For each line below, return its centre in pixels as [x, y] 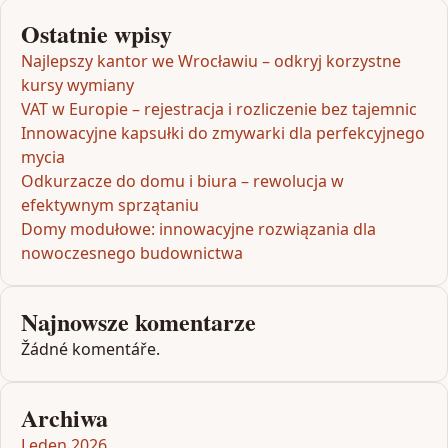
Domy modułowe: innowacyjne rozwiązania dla [198, 229]
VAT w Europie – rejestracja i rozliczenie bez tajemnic [219, 109]
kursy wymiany [77, 85]
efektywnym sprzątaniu [110, 205]
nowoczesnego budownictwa [132, 253]
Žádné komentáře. [90, 349]
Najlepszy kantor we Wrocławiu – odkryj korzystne [211, 61]
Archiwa [64, 418]
